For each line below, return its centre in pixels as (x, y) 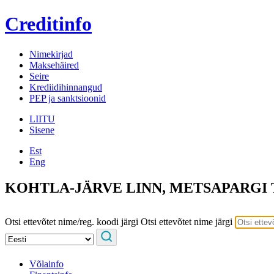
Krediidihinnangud (66, 87)
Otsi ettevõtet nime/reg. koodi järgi (72, 221)
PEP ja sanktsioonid (68, 98)
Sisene (42, 130)
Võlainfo (46, 264)
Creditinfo (48, 24)
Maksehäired (54, 65)
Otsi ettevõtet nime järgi (187, 221)
